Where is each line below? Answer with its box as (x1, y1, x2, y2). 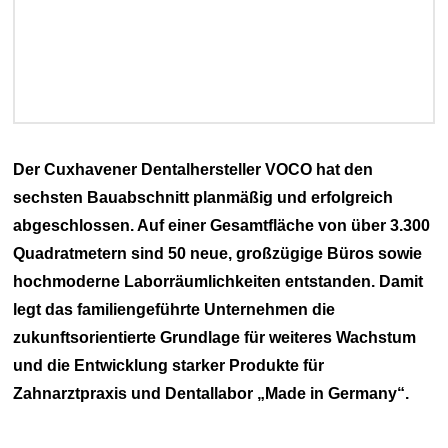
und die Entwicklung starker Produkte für (13, 357, 325, 375)
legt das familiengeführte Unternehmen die (13, 301, 336, 319)
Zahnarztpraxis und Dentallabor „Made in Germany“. (13, 385, 410, 403)
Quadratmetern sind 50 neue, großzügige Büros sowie (13, 245, 423, 263)
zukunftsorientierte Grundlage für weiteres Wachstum (13, 329, 417, 347)
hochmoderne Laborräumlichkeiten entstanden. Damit (13, 273, 424, 291)
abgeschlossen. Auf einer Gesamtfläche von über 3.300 (13, 217, 431, 235)
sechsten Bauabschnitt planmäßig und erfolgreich (13, 189, 394, 207)
